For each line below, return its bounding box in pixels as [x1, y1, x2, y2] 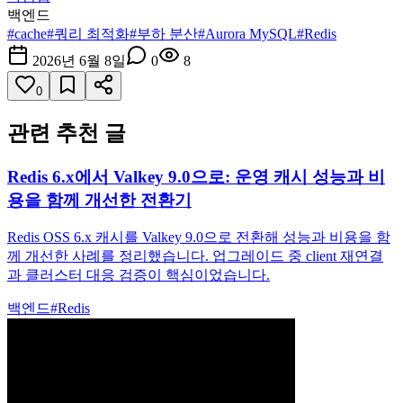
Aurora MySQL [205, 25, 297, 41]
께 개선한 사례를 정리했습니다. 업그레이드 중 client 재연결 [7, 248, 383, 264]
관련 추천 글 [7, 121, 126, 145]
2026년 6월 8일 [32, 52, 126, 68]
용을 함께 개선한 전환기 [7, 190, 192, 210]
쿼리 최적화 [54, 25, 130, 41]
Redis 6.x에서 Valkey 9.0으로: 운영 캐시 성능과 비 [7, 166, 385, 186]
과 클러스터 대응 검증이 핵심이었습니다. [7, 267, 270, 283]
